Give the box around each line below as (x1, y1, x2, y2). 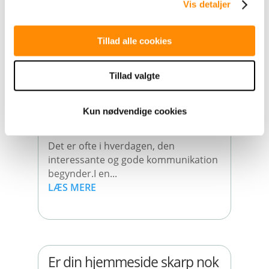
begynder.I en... (47, 166, 117, 180)
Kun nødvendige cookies (82, 106, 187, 116)
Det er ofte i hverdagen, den (47, 139, 175, 153)
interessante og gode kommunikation (47, 153, 218, 166)
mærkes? (47, 95, 101, 115)
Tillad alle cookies (97, 35, 172, 46)
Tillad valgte (109, 70, 160, 81)
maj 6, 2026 (47, 122, 94, 134)
